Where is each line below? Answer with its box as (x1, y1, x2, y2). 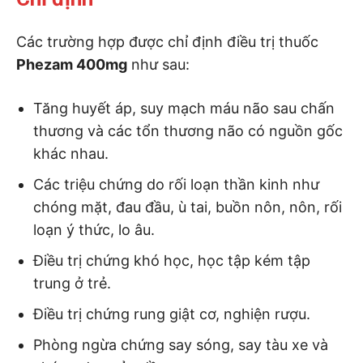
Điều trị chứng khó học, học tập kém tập (33, 251, 310, 269)
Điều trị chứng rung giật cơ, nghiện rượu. (33, 305, 310, 322)
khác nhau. (33, 144, 109, 162)
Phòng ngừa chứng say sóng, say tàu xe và (33, 335, 328, 353)
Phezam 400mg (16, 55, 127, 73)
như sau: (127, 55, 190, 73)
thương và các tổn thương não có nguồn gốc (33, 122, 343, 139)
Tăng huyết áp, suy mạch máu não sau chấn (33, 99, 335, 117)
